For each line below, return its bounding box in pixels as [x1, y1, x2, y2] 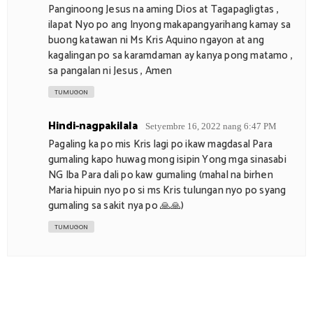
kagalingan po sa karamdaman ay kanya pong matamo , [48, 46, 293, 64]
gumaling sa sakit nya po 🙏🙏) [48, 196, 184, 214]
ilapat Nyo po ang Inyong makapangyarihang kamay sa [48, 15, 291, 34]
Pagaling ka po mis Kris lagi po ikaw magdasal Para [48, 135, 273, 153]
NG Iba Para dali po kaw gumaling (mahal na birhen [48, 166, 273, 184]
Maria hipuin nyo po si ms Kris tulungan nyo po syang [48, 181, 286, 199]
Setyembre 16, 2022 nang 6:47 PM [145, 120, 277, 131]
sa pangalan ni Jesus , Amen [48, 61, 173, 80]
